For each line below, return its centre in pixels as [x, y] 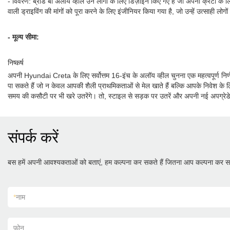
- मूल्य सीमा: [23, 37]
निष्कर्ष [16, 63]
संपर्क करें [33, 137]
